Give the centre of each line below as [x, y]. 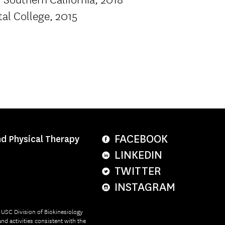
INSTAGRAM [145, 187]
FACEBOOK [141, 139]
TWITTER [138, 171]
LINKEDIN [138, 155]
